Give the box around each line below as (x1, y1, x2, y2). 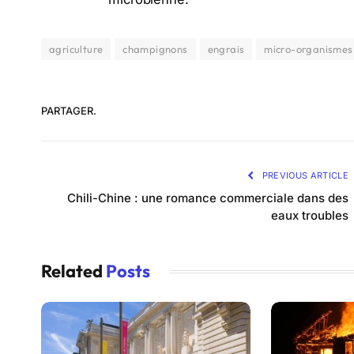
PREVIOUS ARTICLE (259, 170, 348, 182)
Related (41, 260, 106, 283)
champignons (122, 43, 188, 56)
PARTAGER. (41, 104, 96, 117)
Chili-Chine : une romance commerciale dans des (67, 190, 348, 206)
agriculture (49, 43, 104, 56)
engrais (207, 43, 245, 56)
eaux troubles (271, 208, 348, 224)
